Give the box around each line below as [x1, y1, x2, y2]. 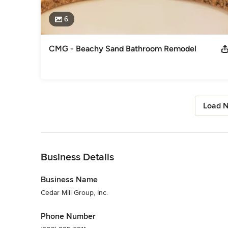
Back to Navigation [41, 133, 100, 142]
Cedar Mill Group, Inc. [41, 188, 108, 197]
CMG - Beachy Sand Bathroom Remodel [49, 43, 196, 53]
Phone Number [41, 211, 96, 221]
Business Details [41, 151, 114, 163]
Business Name [41, 174, 98, 185]
